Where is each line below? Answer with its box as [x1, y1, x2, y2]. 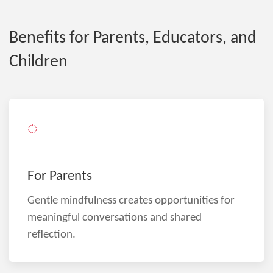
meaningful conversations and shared [27, 211, 202, 224]
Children [9, 53, 68, 71]
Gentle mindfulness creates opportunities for [27, 194, 235, 207]
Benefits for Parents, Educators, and [9, 29, 257, 47]
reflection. [27, 229, 76, 241]
